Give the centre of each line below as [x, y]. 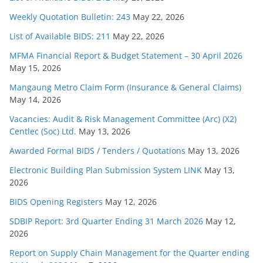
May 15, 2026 [35, 68]
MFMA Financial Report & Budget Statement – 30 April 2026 [126, 56]
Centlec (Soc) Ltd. [43, 131]
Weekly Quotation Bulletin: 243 [70, 17]
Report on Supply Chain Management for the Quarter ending [129, 253]
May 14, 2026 [35, 100]
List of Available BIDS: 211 [60, 36]
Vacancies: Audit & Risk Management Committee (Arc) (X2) [123, 119]
